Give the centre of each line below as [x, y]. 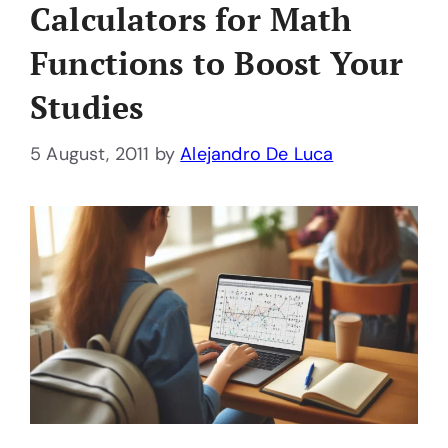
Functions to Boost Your [217, 63]
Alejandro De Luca [257, 154]
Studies [87, 107]
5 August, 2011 [90, 154]
